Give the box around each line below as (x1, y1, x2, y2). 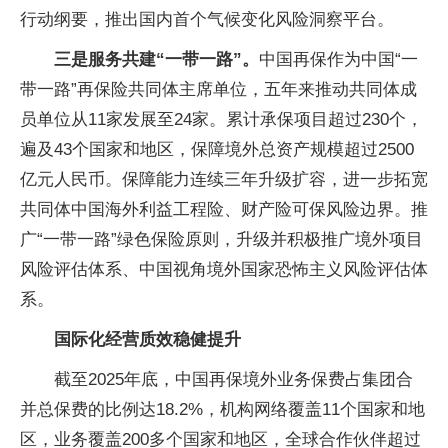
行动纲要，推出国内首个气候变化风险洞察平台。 (20, 10, 394, 29)
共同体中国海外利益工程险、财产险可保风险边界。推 (20, 200, 428, 219)
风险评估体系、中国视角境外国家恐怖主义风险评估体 (20, 260, 428, 279)
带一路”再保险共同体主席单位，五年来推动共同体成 (20, 80, 417, 99)
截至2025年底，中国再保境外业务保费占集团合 (54, 370, 413, 389)
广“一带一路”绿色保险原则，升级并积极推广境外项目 (20, 230, 423, 249)
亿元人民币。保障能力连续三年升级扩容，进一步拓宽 (20, 170, 428, 189)
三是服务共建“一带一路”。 (54, 50, 259, 69)
